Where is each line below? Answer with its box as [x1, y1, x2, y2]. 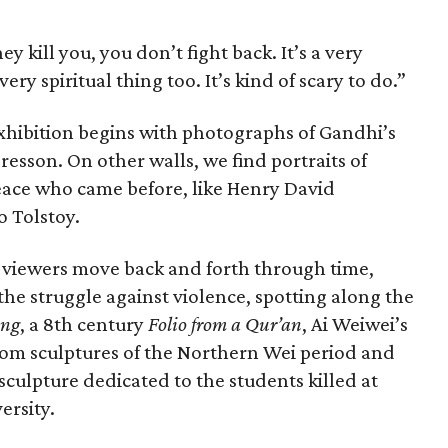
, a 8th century [20, 312, 149, 336]
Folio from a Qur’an [148, 312, 303, 336]
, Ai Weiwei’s [302, 312, 409, 336]
